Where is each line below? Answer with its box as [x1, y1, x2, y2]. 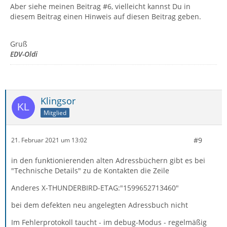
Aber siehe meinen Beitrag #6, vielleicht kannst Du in [10, 1, 191, 11]
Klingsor [41, 94, 75, 107]
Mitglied [44, 108, 66, 117]
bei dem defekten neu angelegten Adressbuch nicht [11, 200, 188, 210]
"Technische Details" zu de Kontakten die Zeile [11, 165, 169, 175]
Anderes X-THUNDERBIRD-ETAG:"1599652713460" [11, 182, 179, 193]
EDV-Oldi [10, 49, 37, 59]
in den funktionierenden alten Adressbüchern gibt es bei [11, 155, 205, 165]
